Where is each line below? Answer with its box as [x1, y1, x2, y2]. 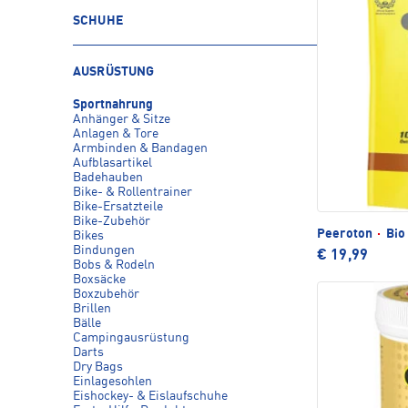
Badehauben [73, 171, 143, 184]
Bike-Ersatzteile [73, 200, 163, 213]
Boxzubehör [73, 288, 139, 301]
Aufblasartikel [73, 157, 152, 169]
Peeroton [317, 227, 376, 240]
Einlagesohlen [73, 375, 152, 388]
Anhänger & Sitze [73, 113, 170, 126]
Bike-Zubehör [73, 215, 150, 228]
